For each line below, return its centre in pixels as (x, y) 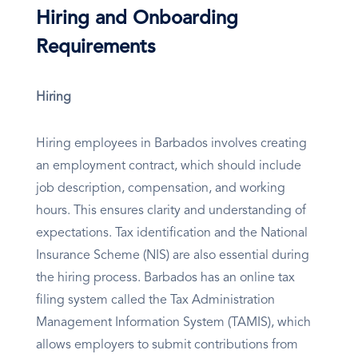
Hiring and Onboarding (137, 20)
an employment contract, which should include (169, 167)
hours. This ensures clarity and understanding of (171, 211)
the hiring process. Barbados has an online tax (165, 278)
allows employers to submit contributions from (167, 346)
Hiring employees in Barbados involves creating (171, 144)
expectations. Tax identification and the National (172, 234)
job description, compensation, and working (161, 189)
